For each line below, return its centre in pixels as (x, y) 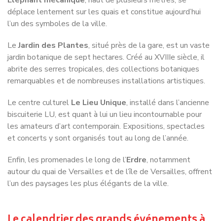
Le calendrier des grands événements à (106, 197)
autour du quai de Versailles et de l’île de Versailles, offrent (110, 148)
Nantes (26, 210)
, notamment (168, 136)
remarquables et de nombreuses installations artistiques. (106, 57)
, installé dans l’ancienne (168, 79)
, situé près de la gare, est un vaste (149, 22)
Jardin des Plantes (53, 22)
